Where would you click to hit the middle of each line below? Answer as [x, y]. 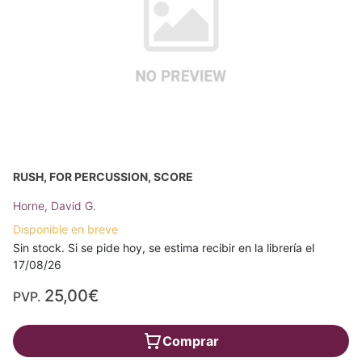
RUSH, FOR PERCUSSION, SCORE [103, 176]
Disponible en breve [65, 229]
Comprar [191, 341]
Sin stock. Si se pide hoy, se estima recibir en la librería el [164, 247]
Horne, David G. [55, 205]
